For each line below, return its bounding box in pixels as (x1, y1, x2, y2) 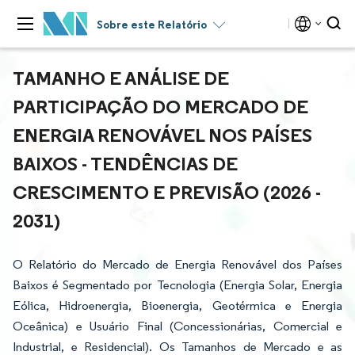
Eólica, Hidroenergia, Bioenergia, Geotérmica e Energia (13, 298, 342, 313)
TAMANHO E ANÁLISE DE (13, 66, 229, 90)
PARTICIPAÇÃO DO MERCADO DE (13, 94, 308, 118)
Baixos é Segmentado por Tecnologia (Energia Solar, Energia (13, 277, 342, 292)
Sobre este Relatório (97, 17, 207, 32)
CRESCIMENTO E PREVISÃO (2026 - (13, 180, 321, 204)
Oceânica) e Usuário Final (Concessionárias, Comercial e (13, 319, 342, 334)
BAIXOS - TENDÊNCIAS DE (13, 151, 238, 175)
